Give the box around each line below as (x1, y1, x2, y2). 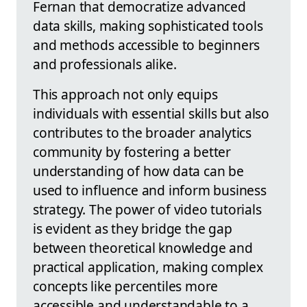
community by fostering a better (33, 143, 232, 162)
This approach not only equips (33, 85, 218, 104)
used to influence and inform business (33, 181, 267, 200)
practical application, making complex (33, 258, 263, 277)
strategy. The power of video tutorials (33, 200, 262, 219)
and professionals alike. (33, 55, 177, 74)
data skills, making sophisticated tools (33, 16, 263, 36)
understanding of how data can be (33, 162, 244, 181)
